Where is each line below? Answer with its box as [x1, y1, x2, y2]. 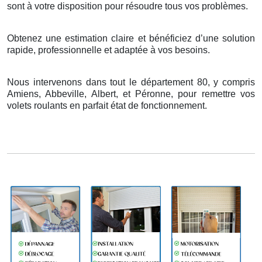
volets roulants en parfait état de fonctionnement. [7, 100, 207, 111]
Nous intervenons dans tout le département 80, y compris [7, 77, 255, 87]
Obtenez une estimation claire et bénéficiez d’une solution [7, 33, 255, 43]
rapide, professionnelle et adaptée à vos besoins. [7, 44, 210, 55]
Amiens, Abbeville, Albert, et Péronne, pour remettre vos [7, 88, 255, 99]
